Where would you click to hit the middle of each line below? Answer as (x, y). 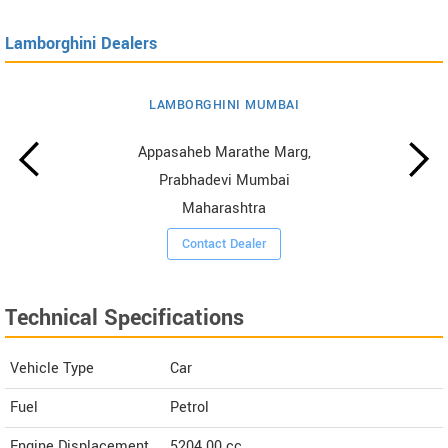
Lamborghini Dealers (81, 43)
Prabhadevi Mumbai (224, 180)
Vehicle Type (52, 368)
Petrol (189, 407)
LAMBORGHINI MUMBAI (224, 104)
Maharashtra (224, 208)
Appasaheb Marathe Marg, (224, 152)
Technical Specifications (124, 317)
